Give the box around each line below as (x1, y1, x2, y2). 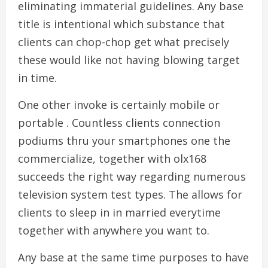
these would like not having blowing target (18, 53, 240, 67)
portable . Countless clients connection (18, 115, 220, 130)
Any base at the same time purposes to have (18, 250, 249, 264)
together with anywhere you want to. (18, 223, 209, 237)
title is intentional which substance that (18, 17, 225, 31)
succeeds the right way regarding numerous (18, 169, 246, 184)
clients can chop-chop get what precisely (18, 35, 229, 49)
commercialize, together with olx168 (18, 151, 206, 166)
